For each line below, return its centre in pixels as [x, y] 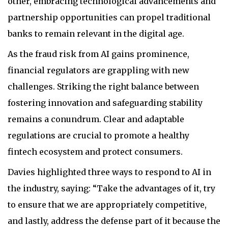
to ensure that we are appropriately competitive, [107, 205]
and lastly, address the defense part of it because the [114, 221]
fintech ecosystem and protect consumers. [95, 152]
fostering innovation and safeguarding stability [105, 103]
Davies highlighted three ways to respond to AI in [109, 172]
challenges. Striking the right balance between [103, 87]
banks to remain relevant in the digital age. [96, 34]
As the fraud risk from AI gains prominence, [98, 54]
